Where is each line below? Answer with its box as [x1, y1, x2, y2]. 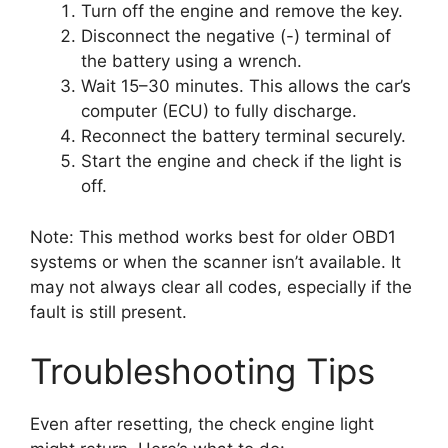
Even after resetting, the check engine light [30, 414, 374, 435]
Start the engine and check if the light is [81, 151, 402, 172]
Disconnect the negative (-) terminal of [81, 26, 391, 47]
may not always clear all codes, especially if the [30, 276, 412, 297]
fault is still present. [30, 301, 187, 322]
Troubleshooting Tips [30, 350, 375, 393]
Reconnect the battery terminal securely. [81, 126, 406, 147]
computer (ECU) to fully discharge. [81, 101, 357, 122]
